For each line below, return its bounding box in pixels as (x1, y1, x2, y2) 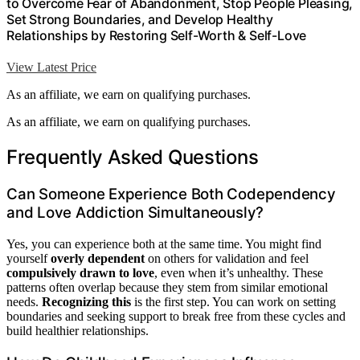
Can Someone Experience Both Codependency (6, 185, 336, 204)
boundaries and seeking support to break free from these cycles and (6, 309, 346, 323)
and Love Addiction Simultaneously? (6, 203, 264, 223)
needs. (6, 294, 42, 309)
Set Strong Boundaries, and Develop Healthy (6, 11, 273, 28)
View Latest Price (6, 60, 96, 75)
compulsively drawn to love (6, 265, 154, 280)
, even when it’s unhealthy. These (154, 265, 323, 280)
